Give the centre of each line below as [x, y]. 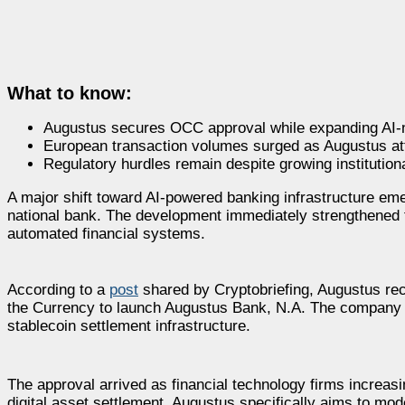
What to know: [70, 93]
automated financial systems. [106, 233]
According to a [58, 289]
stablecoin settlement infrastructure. [129, 325]
